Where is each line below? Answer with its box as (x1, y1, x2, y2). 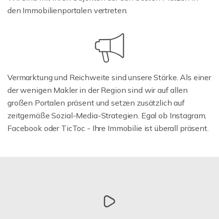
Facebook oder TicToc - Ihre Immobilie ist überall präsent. (7, 123, 209, 133)
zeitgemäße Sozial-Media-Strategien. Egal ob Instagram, (7, 110, 207, 120)
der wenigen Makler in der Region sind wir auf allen (7, 85, 188, 95)
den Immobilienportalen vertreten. (7, 5, 128, 15)
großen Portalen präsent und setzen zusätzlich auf (7, 97, 185, 108)
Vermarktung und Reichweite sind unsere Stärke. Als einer (7, 72, 211, 82)
